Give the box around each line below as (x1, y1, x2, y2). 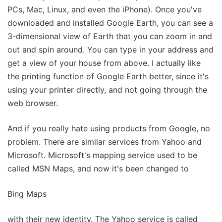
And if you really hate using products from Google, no (7, 123, 210, 133)
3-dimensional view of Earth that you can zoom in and (7, 31, 212, 41)
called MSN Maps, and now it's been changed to (7, 163, 189, 173)
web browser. (7, 98, 58, 108)
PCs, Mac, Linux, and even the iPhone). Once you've (7, 4, 202, 14)
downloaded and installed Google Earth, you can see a (7, 17, 213, 28)
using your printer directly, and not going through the (7, 84, 207, 95)
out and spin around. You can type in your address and (7, 44, 214, 55)
